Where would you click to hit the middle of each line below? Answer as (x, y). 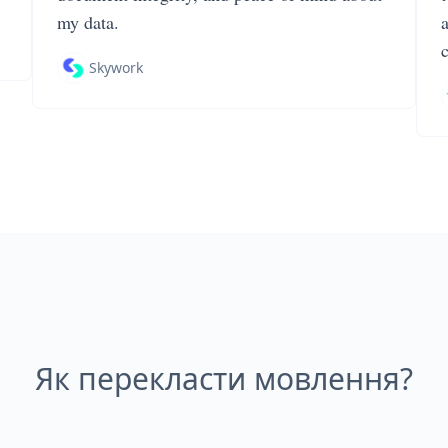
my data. (88, 22)
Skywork (116, 67)
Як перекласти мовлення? (224, 378)
